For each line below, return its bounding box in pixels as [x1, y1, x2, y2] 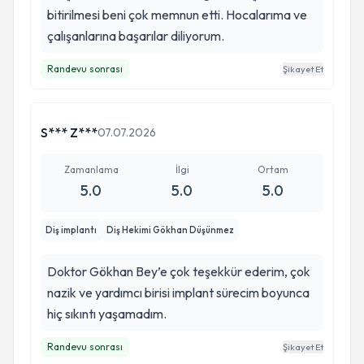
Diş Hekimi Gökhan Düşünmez [106, 224, 234, 236]
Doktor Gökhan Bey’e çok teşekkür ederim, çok [47, 263, 310, 279]
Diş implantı [45, 224, 97, 236]
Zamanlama [63, 163, 119, 175]
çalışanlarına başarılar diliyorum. [171, 28, 224, 44]
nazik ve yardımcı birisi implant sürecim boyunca [47, 284, 310, 301]
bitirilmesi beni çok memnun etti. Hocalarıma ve [47, 6, 128, 23]
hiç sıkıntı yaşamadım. [47, 305, 167, 322]
